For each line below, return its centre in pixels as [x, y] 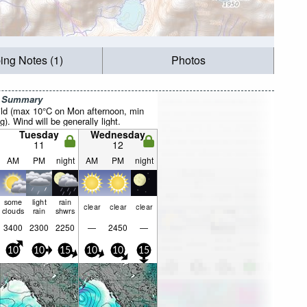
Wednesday [118, 134]
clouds [13, 210]
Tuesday [39, 134]
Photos [188, 60]
